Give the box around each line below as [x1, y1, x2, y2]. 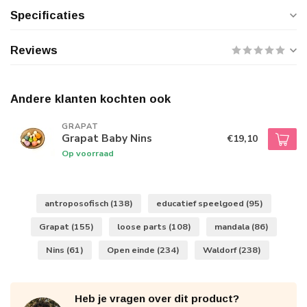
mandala [214, 221, 251, 232]
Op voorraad [62, 147, 114, 159]
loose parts [116, 221, 169, 232]
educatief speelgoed [156, 197, 246, 209]
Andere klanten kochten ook [10, 93, 171, 106]
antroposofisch [44, 197, 110, 209]
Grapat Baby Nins [62, 130, 152, 145]
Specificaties [10, 9, 85, 22]
